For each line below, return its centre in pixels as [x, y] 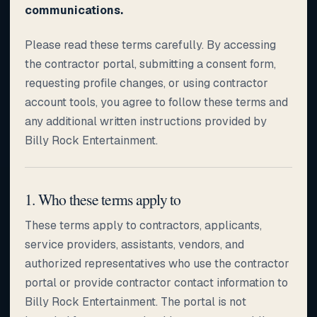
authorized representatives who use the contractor [157, 263]
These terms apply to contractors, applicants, [143, 225]
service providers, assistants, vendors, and [134, 244]
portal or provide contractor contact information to [156, 282]
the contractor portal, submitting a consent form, [150, 64]
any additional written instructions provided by [146, 121]
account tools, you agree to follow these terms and [156, 102]
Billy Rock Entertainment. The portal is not [136, 301]
